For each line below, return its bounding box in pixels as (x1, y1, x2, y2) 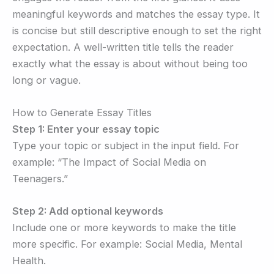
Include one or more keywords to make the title (12, 221, 236, 234)
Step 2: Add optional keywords (12, 205, 163, 218)
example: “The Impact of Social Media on (12, 155, 206, 168)
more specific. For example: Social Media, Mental (12, 238, 242, 251)
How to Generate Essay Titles (12, 106, 152, 119)
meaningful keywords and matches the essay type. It (12, 7, 260, 20)
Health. (12, 254, 46, 267)
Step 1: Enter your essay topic (12, 122, 160, 135)
